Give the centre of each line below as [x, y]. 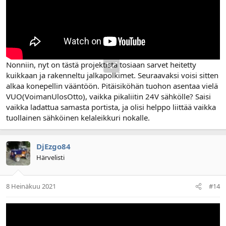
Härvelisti [50, 157]
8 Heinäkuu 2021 [31, 186]
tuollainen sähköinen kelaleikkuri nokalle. [78, 117]
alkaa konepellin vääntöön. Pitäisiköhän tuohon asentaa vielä [112, 86]
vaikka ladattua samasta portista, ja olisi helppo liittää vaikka [111, 107]
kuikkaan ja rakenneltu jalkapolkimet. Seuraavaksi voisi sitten [112, 75]
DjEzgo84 [53, 146]
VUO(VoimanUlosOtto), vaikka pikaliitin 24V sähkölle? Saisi [108, 96]
